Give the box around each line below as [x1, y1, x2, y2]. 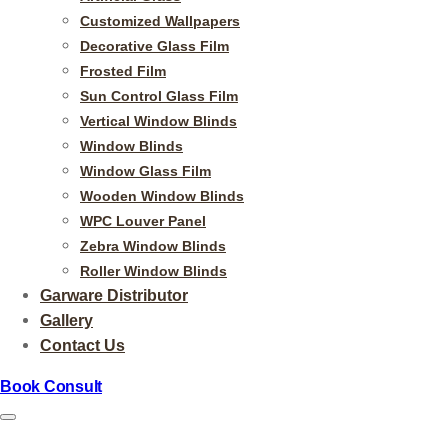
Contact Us [40, 336, 125, 354]
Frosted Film [80, 62, 166, 79]
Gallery [40, 311, 93, 329]
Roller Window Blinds [80, 262, 227, 279]
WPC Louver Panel [80, 212, 206, 229]
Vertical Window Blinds [80, 112, 237, 129]
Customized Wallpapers [80, 12, 240, 29]
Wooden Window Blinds [80, 187, 244, 204]
